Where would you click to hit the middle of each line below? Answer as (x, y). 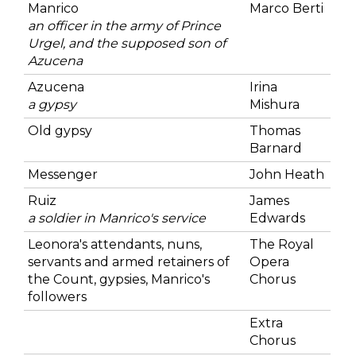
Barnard (276, 148)
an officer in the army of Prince (124, 25)
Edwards (277, 218)
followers (57, 296)
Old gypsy (60, 130)
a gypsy (52, 104)
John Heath (287, 174)
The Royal (282, 244)
